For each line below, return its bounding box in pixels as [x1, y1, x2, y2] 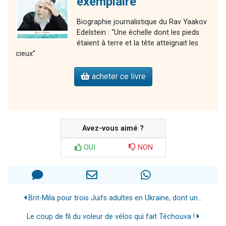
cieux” [16, 49, 35, 58]
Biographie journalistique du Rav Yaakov [77, 17, 207, 26]
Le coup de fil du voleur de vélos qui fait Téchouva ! [27, 212, 197, 221]
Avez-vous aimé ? [82, 124, 144, 133]
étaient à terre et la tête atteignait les [77, 38, 198, 47]
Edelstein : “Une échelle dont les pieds [77, 28, 199, 37]
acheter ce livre [89, 71, 146, 81]
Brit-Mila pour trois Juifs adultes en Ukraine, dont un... [26, 193, 202, 202]
